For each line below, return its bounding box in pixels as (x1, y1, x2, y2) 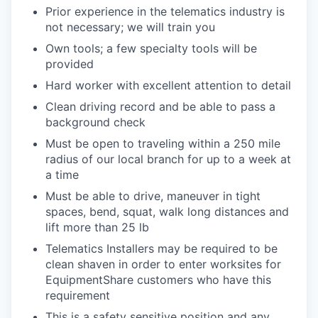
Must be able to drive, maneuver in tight (45, 188, 261, 203)
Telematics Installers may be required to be (45, 241, 278, 256)
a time (45, 167, 79, 182)
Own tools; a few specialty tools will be (45, 40, 257, 55)
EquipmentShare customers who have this (45, 272, 271, 287)
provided (45, 56, 94, 71)
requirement (45, 287, 110, 302)
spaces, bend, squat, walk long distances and (45, 204, 289, 219)
